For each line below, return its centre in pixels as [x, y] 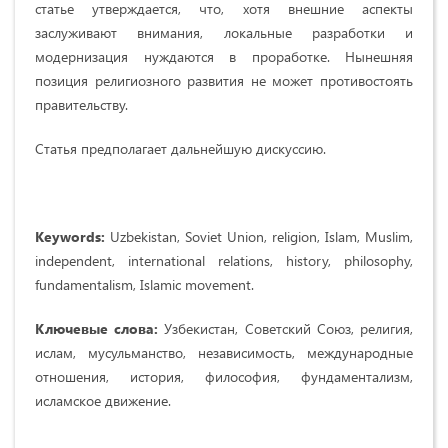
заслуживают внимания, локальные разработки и [224, 33]
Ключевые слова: [97, 329]
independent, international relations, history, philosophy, [224, 261]
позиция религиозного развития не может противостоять [224, 81]
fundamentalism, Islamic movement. [144, 285]
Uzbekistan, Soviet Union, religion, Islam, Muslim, [261, 237]
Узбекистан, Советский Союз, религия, [286, 329]
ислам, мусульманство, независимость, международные [224, 353]
